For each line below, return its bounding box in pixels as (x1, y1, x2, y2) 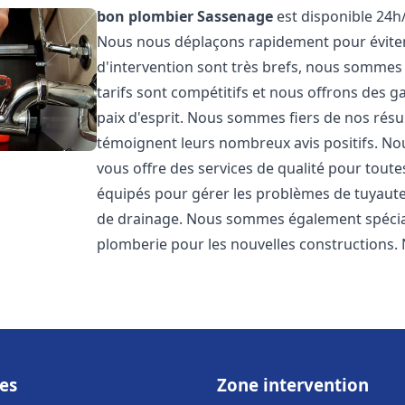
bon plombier (97, 6, 194, 26)
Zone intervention (217, 373, 369, 396)
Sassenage (197, 6, 274, 26)
